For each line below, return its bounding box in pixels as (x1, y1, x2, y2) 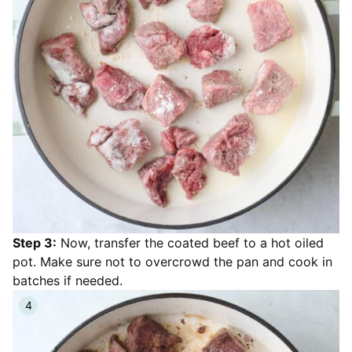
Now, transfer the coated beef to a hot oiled (57, 234, 324, 251)
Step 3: (13, 234, 57, 251)
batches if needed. (13, 272, 123, 288)
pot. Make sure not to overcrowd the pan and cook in (13, 253, 332, 269)
